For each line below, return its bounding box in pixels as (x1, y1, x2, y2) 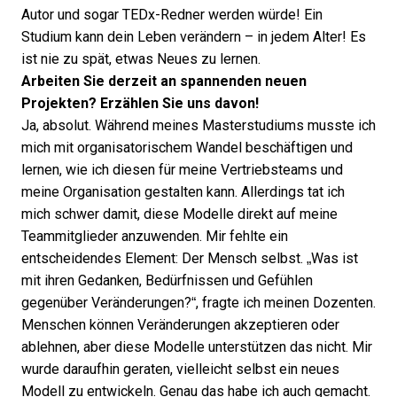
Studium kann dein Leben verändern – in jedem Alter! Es (21, 29, 366, 44)
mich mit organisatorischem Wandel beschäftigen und (21, 140, 353, 155)
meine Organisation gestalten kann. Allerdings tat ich (21, 184, 345, 199)
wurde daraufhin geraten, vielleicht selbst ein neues (21, 362, 339, 377)
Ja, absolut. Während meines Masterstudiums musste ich (21, 118, 376, 133)
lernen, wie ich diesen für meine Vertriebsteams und (21, 162, 343, 177)
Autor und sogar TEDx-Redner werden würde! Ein (21, 7, 323, 22)
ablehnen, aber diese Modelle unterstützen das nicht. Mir (21, 339, 372, 354)
